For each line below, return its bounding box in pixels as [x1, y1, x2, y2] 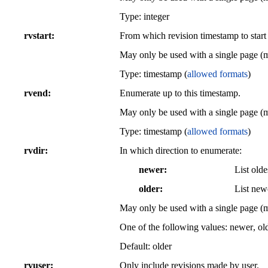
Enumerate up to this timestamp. [120, 87, 240, 98]
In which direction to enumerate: [120, 145, 242, 156]
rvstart [24, 30, 51, 41]
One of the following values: [120, 221, 230, 232]
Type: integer [120, 11, 169, 22]
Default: [120, 240, 153, 251]
